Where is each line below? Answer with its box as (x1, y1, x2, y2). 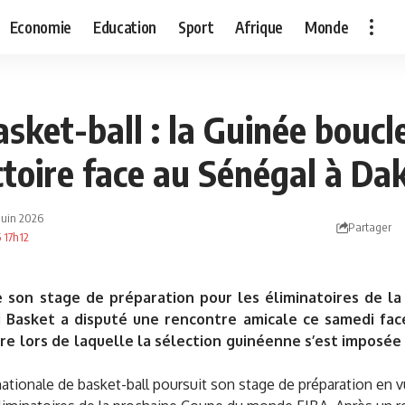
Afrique (235, 16, 283, 37)
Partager (348, 219, 391, 234)
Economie (9, 16, 71, 37)
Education (92, 16, 156, 37)
